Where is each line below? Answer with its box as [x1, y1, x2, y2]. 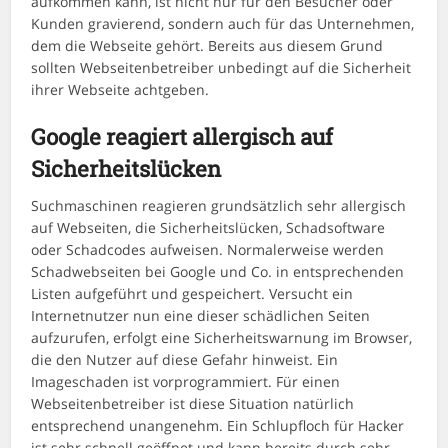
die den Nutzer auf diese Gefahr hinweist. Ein [31, 350, 339, 369]
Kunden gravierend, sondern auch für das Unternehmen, [31, 14, 415, 33]
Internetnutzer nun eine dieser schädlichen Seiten [31, 306, 371, 325]
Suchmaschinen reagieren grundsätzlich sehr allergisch [31, 196, 407, 215]
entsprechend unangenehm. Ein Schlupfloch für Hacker [31, 416, 405, 435]
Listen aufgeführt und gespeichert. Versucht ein [31, 284, 354, 303]
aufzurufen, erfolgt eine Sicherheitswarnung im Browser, [31, 328, 413, 347]
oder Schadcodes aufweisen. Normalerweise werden [31, 240, 385, 259]
